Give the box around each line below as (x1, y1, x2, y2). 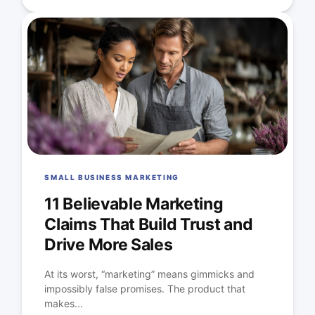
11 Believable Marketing (44, 194, 224, 214)
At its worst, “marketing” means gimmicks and (44, 268, 255, 281)
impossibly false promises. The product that (44, 283, 246, 295)
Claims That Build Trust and (44, 214, 253, 235)
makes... (44, 297, 84, 310)
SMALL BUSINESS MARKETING (44, 173, 179, 182)
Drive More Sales (44, 235, 173, 255)
